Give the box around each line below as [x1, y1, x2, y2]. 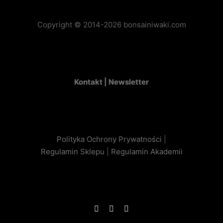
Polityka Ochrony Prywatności [57, 134, 164, 144]
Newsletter [109, 77, 149, 87]
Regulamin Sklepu [40, 147, 105, 156]
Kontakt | [74, 77, 109, 87]
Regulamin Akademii [111, 147, 183, 156]
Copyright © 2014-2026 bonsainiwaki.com [37, 20, 186, 29]
